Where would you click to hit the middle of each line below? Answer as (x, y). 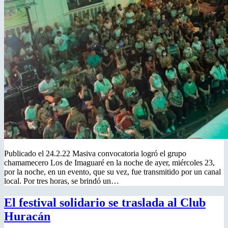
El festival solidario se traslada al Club (105, 202)
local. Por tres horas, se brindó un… (62, 181)
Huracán (27, 216)
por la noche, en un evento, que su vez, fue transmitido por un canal (112, 172)
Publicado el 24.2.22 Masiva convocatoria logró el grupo (95, 154)
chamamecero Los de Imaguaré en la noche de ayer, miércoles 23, (109, 163)
